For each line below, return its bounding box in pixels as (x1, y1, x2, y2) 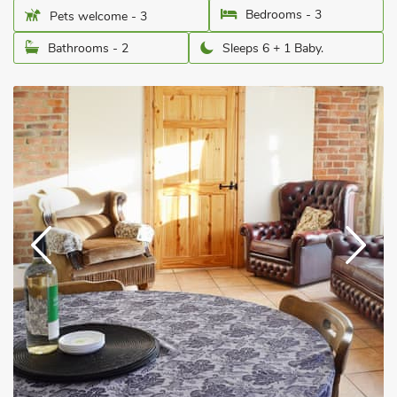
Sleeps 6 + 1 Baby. (222, 40, 323, 57)
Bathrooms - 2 (48, 40, 128, 57)
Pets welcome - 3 (50, 8, 147, 25)
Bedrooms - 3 (245, 6, 322, 23)
